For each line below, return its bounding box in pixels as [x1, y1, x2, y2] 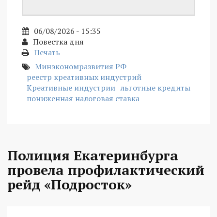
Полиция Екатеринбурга [7, 146, 178, 164]
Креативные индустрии [27, 82, 115, 93]
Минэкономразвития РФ [35, 61, 126, 72]
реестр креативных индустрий [27, 71, 141, 82]
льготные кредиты [120, 82, 190, 93]
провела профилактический [7, 160, 204, 179]
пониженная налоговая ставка [27, 93, 139, 104]
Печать [34, 46, 60, 58]
